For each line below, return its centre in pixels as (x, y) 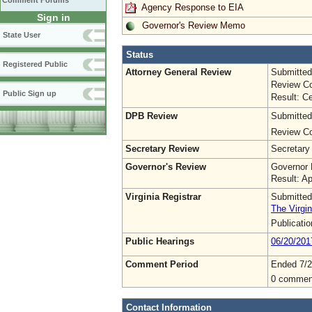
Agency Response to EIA (193, 7)
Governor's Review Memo (194, 25)
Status (140, 54)
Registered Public (35, 64)
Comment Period (162, 264)
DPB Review (151, 116)
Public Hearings (160, 241)
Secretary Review (162, 148)
